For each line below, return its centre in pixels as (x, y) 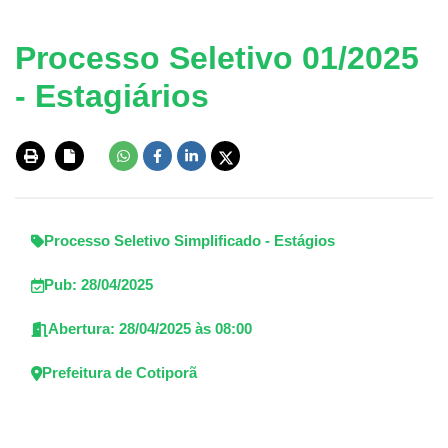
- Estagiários (112, 96)
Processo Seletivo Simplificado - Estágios (189, 241)
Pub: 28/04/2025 (98, 285)
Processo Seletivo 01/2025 (217, 58)
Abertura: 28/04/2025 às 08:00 (150, 329)
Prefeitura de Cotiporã (119, 373)
